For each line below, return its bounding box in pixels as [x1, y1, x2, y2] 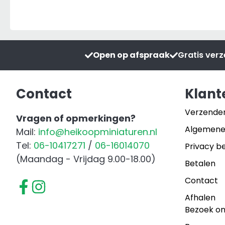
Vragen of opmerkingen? [16, 111, 136, 125]
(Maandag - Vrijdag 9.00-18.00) [16, 152, 156, 165]
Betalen [185, 157, 215, 169]
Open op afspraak [93, 49, 170, 61]
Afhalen [185, 191, 215, 203]
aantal [79, 14, 108, 27]
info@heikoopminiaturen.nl [38, 125, 157, 138]
